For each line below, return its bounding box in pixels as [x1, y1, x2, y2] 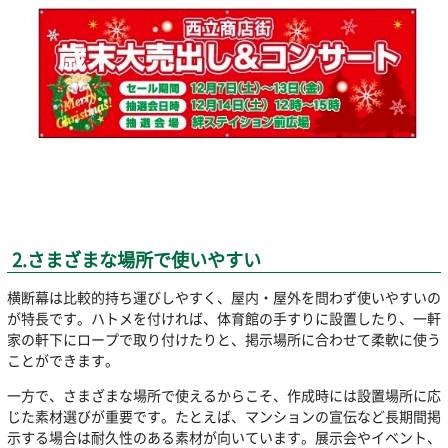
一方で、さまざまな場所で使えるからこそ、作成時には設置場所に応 [6, 384, 441, 405]
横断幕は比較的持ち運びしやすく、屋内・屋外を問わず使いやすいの [6, 286, 441, 307]
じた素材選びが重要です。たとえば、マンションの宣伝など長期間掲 [6, 405, 441, 426]
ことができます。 [6, 349, 119, 370]
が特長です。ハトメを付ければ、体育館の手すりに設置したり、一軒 [6, 307, 441, 328]
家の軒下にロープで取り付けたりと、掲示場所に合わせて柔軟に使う [6, 328, 441, 349]
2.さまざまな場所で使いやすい [12, 245, 262, 273]
